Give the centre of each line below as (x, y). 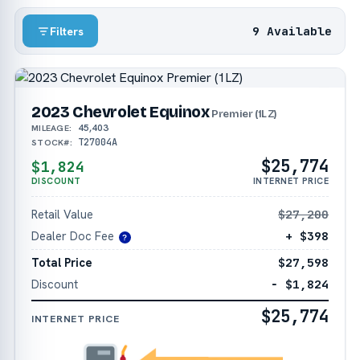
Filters (67, 31)
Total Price (61, 262)
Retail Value (62, 215)
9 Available (292, 31)
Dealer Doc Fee (72, 236)
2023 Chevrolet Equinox (120, 112)
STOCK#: (52, 143)
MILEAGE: (51, 128)
